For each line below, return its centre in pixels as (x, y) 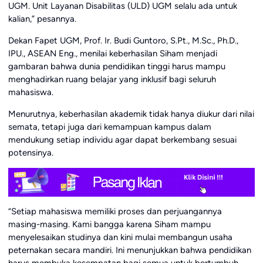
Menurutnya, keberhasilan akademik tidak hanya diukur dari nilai (131, 114)
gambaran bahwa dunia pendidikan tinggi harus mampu (117, 67)
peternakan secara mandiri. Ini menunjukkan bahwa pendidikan (129, 250)
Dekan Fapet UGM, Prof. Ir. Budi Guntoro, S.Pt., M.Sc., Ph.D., (123, 41)
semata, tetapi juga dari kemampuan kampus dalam (109, 127)
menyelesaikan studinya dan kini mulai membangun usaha (120, 237)
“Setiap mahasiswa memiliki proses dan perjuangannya (115, 211)
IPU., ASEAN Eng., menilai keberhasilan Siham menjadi (112, 54)
